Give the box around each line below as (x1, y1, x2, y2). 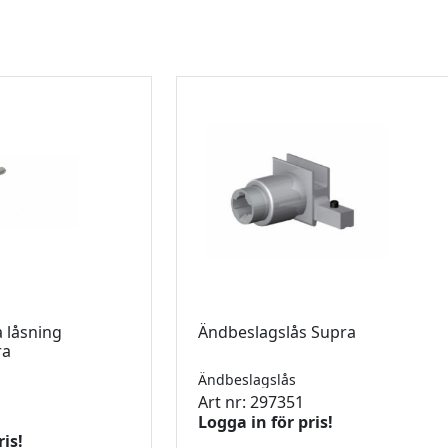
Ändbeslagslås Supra (198, 320, 360, 343)
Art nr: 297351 (198, 390, 304, 413)
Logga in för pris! (198, 410, 333, 433)
